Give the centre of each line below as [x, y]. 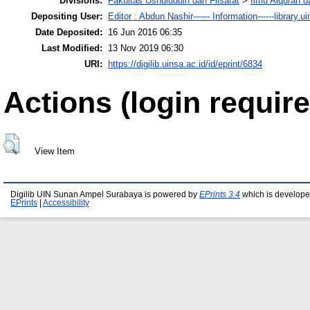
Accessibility [66, 203]
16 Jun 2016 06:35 [145, 33]
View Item [54, 151]
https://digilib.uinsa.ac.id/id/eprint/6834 [185, 64]
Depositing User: [67, 17]
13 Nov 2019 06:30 [146, 48]
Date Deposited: [69, 33]
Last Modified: [72, 48]
